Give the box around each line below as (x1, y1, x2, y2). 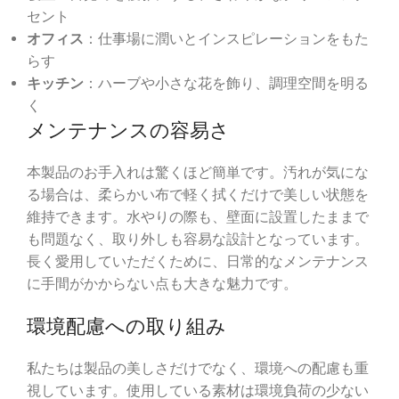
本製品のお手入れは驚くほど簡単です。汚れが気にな (27, 164, 369, 182)
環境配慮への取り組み (27, 314, 226, 338)
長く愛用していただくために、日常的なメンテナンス (27, 253, 369, 271)
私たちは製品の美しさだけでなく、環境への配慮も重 (27, 360, 369, 378)
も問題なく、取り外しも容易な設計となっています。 (27, 231, 369, 248)
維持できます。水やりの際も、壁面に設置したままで (27, 208, 369, 226)
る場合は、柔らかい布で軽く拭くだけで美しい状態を (27, 186, 369, 204)
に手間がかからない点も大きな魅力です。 (27, 275, 297, 293)
